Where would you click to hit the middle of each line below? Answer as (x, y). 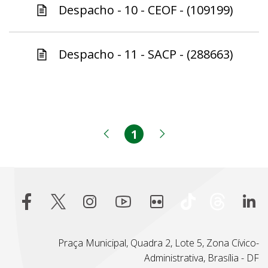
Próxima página (217, 141)
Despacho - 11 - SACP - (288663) (146, 54)
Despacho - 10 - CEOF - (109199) (146, 10)
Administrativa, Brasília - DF (202, 258)
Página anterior (162, 141)
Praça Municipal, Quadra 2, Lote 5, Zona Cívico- (159, 243)
